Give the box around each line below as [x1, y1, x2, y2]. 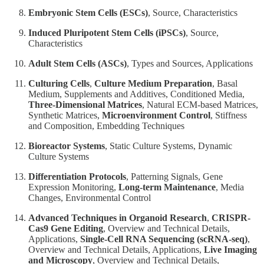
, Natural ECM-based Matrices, [142, 99, 258, 110]
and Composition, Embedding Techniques [28, 120, 184, 131]
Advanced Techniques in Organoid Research [28, 212, 207, 223]
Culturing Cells [28, 78, 90, 88]
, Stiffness [210, 110, 247, 120]
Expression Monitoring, [28, 181, 118, 192]
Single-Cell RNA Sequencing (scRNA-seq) [80, 233, 247, 244]
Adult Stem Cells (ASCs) [28, 58, 127, 68]
